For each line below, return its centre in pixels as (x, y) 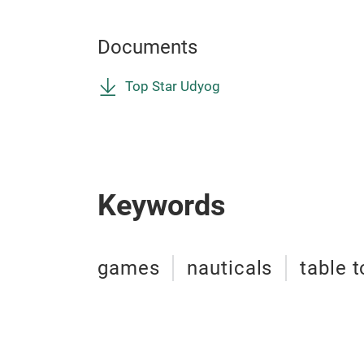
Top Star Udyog (173, 86)
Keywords (162, 205)
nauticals (230, 268)
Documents (147, 47)
